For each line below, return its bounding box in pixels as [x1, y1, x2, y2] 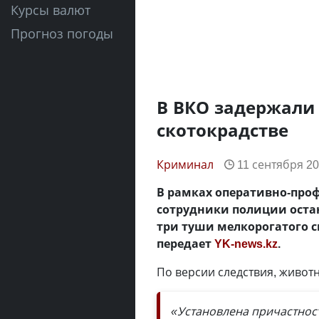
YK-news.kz [214, 236, 278, 251]
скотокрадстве [157, 118, 288, 142]
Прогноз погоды [11, 25, 113, 42]
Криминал [157, 157, 214, 172]
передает [157, 236, 214, 251]
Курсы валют [11, 1, 90, 19]
